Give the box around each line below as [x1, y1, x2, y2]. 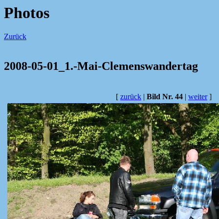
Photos [4, 4, 49, 22]
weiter [188, 92, 207, 101]
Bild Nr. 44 [147, 92, 183, 101]
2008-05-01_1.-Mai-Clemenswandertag [4, 60, 198, 73]
